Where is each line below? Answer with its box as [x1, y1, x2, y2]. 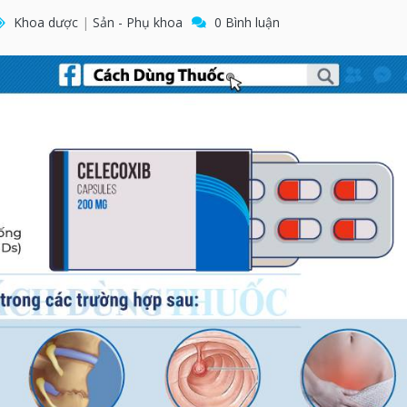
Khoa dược [14, 14, 82, 32]
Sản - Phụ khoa [89, 14, 183, 32]
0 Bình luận [211, 14, 280, 32]
